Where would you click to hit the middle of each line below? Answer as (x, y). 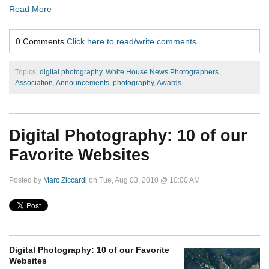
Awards (169, 83)
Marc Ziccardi (65, 180)
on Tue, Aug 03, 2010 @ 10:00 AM (144, 180)
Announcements (83, 83)
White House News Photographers (162, 72)
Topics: (27, 72)
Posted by (26, 180)
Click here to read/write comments (131, 41)
